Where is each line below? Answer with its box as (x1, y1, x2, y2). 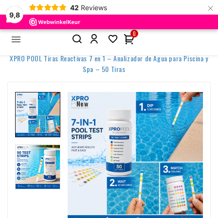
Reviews (80, 3, 107, 12)
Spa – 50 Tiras (83, 63, 126, 74)
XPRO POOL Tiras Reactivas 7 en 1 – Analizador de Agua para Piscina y (10, 53, 208, 63)
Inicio (100, 41, 116, 52)
